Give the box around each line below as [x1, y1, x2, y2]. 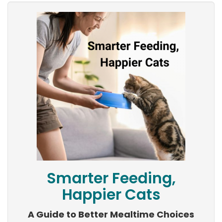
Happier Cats [61, 184, 161, 206]
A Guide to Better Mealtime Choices [28, 208, 194, 221]
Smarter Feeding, [46, 168, 176, 189]
